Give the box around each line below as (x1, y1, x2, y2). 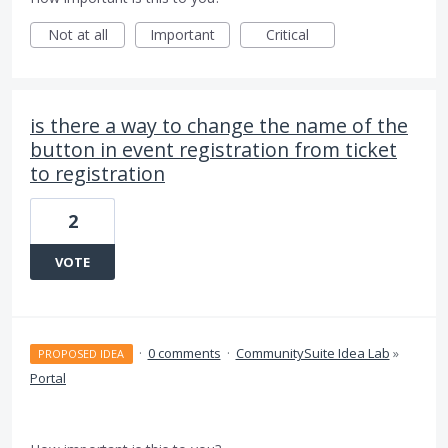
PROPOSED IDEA (38, 346, 125, 362)
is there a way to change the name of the (30, 112, 408, 140)
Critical (266, 25, 309, 45)
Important (150, 25, 215, 45)
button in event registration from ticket (30, 136, 397, 164)
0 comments (147, 344, 221, 363)
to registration (30, 160, 165, 188)
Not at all (47, 25, 108, 45)
